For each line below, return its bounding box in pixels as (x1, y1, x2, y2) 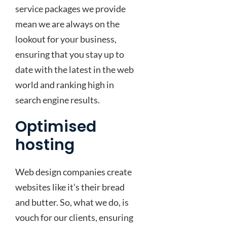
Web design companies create (15, 166, 132, 177)
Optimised (15, 116, 96, 137)
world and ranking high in (15, 79, 114, 90)
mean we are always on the (15, 18, 120, 29)
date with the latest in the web (15, 64, 134, 75)
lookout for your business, (15, 33, 117, 45)
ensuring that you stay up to (15, 49, 124, 60)
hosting (15, 134, 74, 156)
